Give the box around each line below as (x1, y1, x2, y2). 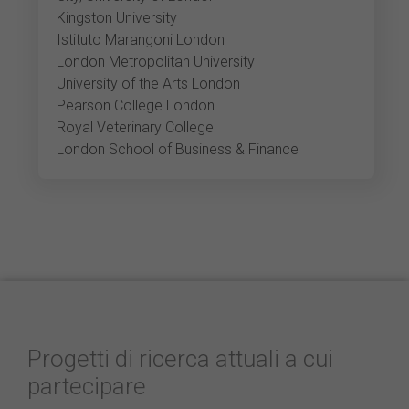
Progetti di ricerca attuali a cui (27, 345, 333, 372)
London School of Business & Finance (57, 141, 299, 158)
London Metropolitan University (57, 53, 256, 70)
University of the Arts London (57, 75, 241, 92)
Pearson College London (57, 97, 215, 114)
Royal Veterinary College (57, 119, 215, 136)
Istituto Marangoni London (57, 31, 225, 48)
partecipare (27, 372, 146, 400)
